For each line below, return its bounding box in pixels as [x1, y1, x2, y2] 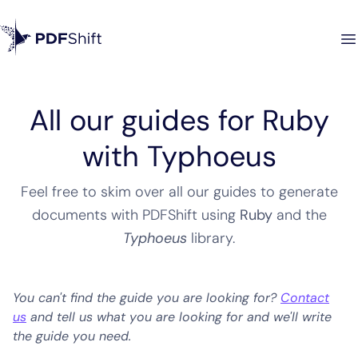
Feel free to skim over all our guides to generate [20, 182, 338, 201]
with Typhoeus [82, 137, 276, 175]
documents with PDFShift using [31, 205, 240, 225]
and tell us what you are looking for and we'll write [26, 308, 332, 325]
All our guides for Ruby [29, 101, 329, 139]
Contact [280, 289, 329, 306]
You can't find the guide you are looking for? [13, 289, 280, 306]
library [187, 229, 233, 248]
